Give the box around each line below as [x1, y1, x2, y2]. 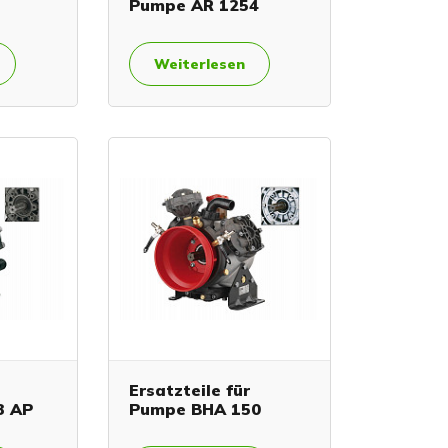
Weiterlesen [153, 55, 245, 74]
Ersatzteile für [128, 379, 250, 400]
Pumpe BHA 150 [128, 398, 261, 419]
